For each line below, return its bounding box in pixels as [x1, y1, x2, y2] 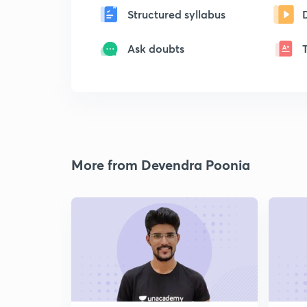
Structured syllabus [127, 7, 225, 21]
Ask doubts [127, 41, 184, 56]
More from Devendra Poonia [71, 156, 250, 174]
